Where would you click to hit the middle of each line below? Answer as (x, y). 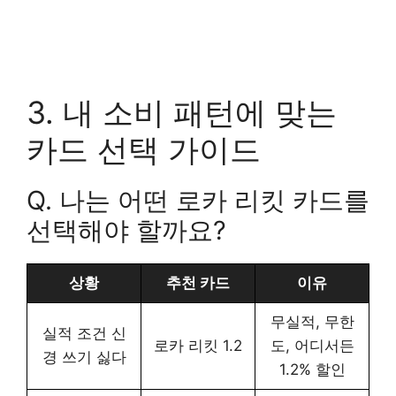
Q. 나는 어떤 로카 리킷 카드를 (198, 200)
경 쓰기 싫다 (84, 357)
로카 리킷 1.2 (198, 345)
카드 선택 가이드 (144, 149)
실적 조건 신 (84, 333)
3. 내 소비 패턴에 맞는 (182, 112)
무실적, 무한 (312, 321)
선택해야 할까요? (126, 230)
